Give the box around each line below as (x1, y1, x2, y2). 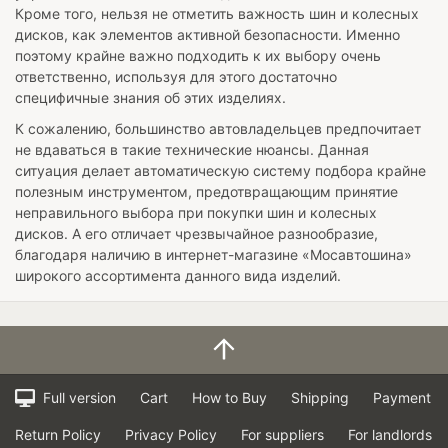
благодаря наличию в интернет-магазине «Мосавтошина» (15, 245, 412, 263)
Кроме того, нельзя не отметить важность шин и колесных (15, 4, 419, 22)
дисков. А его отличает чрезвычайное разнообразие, (15, 224, 378, 242)
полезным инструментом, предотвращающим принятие (15, 182, 398, 200)
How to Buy (191, 388, 267, 406)
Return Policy (15, 425, 101, 443)
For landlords (348, 425, 432, 443)
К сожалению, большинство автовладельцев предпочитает (15, 119, 421, 137)
